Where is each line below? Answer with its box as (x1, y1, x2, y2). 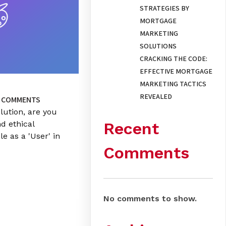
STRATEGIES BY (140, 4, 190, 13)
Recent (103, 119, 159, 138)
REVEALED (140, 92, 173, 101)
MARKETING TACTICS (140, 79, 207, 89)
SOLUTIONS (140, 41, 177, 51)
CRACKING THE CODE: (140, 54, 208, 64)
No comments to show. (103, 194, 197, 204)
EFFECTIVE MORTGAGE (140, 67, 213, 76)
